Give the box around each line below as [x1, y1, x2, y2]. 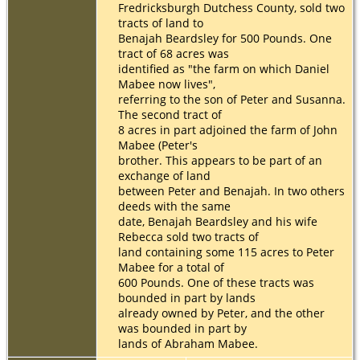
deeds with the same [118, 198, 231, 214]
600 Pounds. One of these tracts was [118, 274, 314, 290]
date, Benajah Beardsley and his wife [118, 213, 317, 229]
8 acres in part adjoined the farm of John [118, 121, 337, 137]
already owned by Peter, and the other [118, 305, 325, 321]
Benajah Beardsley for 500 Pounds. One [118, 30, 332, 46]
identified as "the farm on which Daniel [118, 60, 329, 76]
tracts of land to [118, 14, 203, 31]
